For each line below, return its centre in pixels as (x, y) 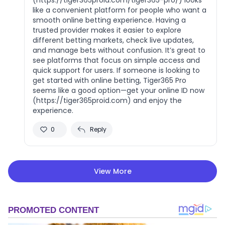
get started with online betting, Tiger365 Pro (109, 80)
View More (113, 171)
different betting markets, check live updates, (113, 40)
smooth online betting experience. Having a (109, 20)
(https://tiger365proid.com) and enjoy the (107, 100)
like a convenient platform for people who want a (120, 10)
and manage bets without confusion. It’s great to (119, 50)
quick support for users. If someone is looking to (116, 70)
